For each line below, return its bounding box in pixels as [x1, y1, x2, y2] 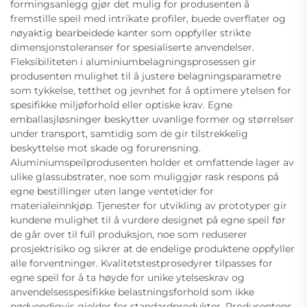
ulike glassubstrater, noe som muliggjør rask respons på [10, 171, 279, 184]
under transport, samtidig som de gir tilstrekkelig [10, 127, 248, 140]
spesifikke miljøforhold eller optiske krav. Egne [10, 99, 232, 112]
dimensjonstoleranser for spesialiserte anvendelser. [10, 41, 254, 54]
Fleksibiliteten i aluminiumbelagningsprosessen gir [10, 56, 256, 69]
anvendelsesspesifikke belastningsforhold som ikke [10, 286, 254, 299]
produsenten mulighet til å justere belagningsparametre [10, 70, 281, 83]
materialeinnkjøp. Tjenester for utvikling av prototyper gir [10, 199, 287, 212]
